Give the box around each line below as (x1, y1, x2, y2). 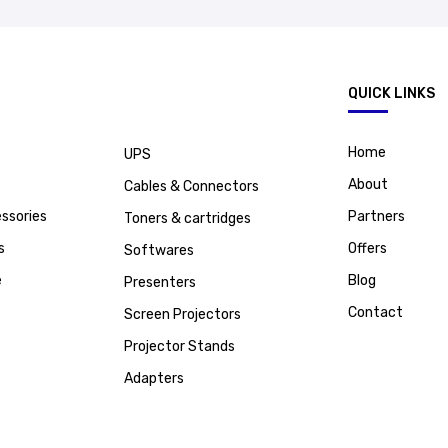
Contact (348, 304, 403, 322)
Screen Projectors (124, 306, 241, 324)
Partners (348, 208, 405, 226)
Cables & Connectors (124, 178, 259, 196)
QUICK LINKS (348, 85, 435, 103)
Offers (348, 240, 387, 258)
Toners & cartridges (124, 210, 251, 228)
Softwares (124, 242, 194, 260)
